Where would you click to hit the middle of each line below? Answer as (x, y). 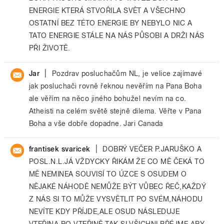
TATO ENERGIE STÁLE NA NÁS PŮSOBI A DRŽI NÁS (117, 35)
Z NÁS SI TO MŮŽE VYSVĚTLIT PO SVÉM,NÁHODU (116, 199)
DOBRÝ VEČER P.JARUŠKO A (152, 149)
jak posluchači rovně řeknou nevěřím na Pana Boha (115, 86)
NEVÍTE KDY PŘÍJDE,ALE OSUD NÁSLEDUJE (104, 211)
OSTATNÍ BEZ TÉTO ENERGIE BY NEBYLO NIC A (111, 23)
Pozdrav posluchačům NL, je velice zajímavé (127, 73)
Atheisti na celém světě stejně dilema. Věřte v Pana (115, 111)
